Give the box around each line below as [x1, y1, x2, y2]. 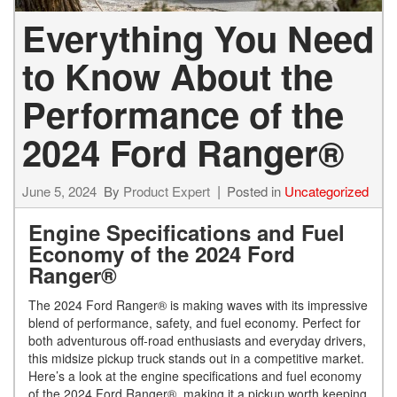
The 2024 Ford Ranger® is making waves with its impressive [28, 295, 368, 314]
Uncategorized [284, 181, 369, 200]
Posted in [227, 181, 284, 200]
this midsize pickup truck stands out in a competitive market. [28, 348, 364, 367]
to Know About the [22, 50, 333, 101]
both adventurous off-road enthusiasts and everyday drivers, [28, 331, 366, 349]
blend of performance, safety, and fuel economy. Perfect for [28, 313, 361, 331]
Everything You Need [22, 12, 374, 63]
